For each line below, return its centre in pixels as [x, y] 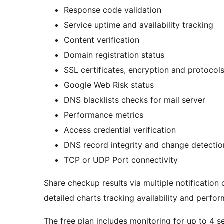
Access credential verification [120, 130]
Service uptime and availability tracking [139, 25]
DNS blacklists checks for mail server [135, 100]
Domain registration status [114, 55]
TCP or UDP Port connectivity [121, 160]
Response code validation [113, 10]
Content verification [102, 40]
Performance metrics [104, 115]
